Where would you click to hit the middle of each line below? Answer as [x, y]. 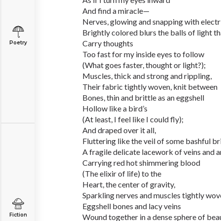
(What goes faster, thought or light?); [144, 65]
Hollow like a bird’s [115, 108]
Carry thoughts [108, 43]
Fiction [18, 215]
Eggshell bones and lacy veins [132, 206]
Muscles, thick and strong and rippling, [147, 76]
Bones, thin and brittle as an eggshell [143, 97]
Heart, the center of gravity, [129, 184]
